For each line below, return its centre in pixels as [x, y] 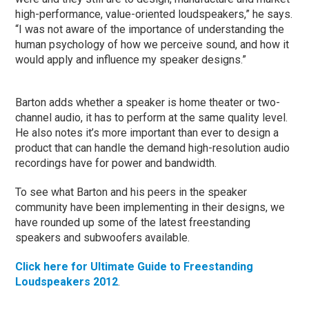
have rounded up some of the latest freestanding [133, 223]
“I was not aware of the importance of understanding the [150, 30]
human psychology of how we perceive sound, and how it [152, 45]
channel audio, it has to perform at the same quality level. [152, 118]
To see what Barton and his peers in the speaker [131, 192]
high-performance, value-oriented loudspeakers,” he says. [154, 14]
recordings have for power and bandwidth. [116, 163]
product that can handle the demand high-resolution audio [153, 148]
